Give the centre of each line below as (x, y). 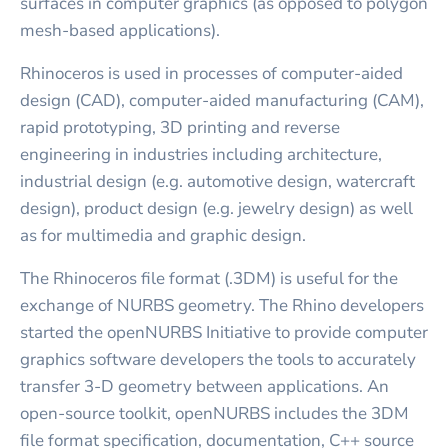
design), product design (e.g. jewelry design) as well (216, 208)
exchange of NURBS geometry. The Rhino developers (222, 305)
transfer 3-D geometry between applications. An (204, 386)
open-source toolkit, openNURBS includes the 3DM (214, 413)
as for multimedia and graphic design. (163, 235)
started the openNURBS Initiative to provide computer (224, 332)
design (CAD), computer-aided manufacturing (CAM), (222, 100)
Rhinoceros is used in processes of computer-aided (211, 73)
